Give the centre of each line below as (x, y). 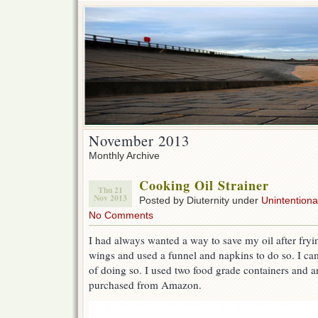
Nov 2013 (110, 198)
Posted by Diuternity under (200, 200)
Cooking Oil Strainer (204, 185)
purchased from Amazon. (145, 285)
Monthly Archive (124, 155)
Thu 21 (110, 190)
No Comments (121, 215)
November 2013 (139, 141)
